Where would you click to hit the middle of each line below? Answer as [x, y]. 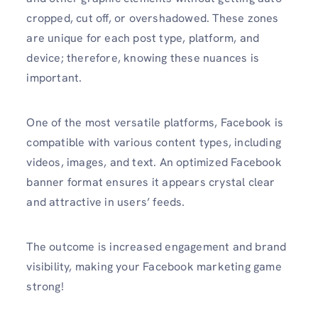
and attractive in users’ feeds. [107, 202]
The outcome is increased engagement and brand [157, 247]
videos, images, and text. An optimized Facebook [154, 162]
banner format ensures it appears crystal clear [151, 182]
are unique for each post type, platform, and [143, 38]
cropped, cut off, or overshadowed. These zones [153, 18]
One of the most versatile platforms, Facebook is [155, 122]
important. [54, 77]
